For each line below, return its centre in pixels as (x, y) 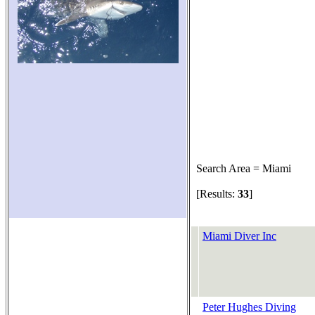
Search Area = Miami (241, 168)
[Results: (214, 194)
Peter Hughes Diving (249, 307)
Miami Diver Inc (239, 236)
